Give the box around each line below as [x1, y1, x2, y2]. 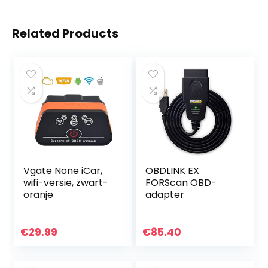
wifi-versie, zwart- [23, 176, 109, 190]
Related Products [12, 25, 118, 42]
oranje [23, 188, 54, 202]
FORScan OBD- [145, 176, 217, 190]
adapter [145, 188, 185, 202]
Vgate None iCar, [23, 164, 103, 178]
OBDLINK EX [145, 164, 200, 178]
